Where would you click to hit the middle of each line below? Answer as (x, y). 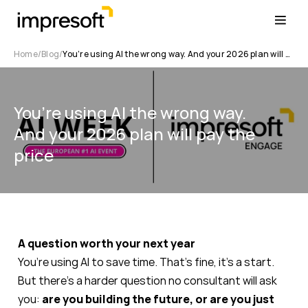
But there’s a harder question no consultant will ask (147, 280)
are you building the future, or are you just (158, 299)
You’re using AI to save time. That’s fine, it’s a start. (146, 262)
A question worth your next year (107, 243)
